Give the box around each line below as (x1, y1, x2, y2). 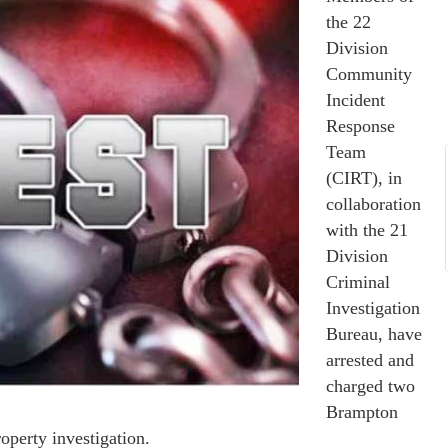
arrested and (326, 350, 414, 370)
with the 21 (326, 220, 408, 240)
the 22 (326, 12, 371, 32)
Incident (326, 90, 385, 110)
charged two (326, 376, 415, 396)
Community (326, 64, 412, 84)
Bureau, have (326, 324, 422, 344)
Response (326, 116, 395, 136)
